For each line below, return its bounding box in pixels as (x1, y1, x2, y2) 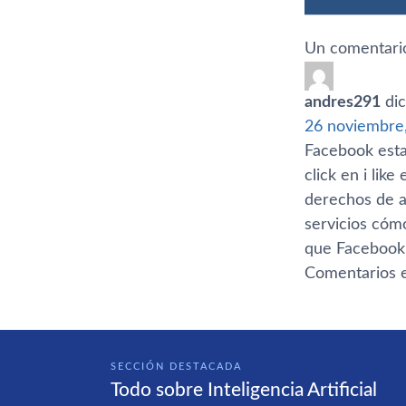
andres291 (304, 93, 381, 111)
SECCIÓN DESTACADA (111, 361, 242, 372)
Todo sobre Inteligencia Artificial (111, 381, 377, 401)
